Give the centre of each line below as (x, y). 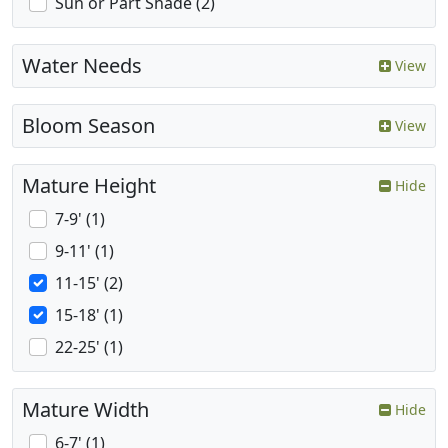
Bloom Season (88, 126)
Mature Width (85, 410)
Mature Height (89, 186)
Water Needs (82, 66)
